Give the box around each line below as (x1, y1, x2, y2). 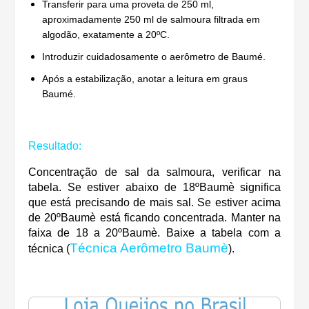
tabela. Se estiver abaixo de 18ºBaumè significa (28, 181, 281, 193)
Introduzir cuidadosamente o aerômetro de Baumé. (42, 51, 266, 62)
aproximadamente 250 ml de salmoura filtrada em (42, 14, 260, 25)
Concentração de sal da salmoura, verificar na (28, 166, 281, 178)
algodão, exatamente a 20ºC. (42, 29, 170, 40)
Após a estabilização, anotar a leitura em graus (42, 73, 248, 84)
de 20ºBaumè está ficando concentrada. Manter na (28, 212, 281, 223)
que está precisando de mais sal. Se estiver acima (28, 197, 281, 208)
